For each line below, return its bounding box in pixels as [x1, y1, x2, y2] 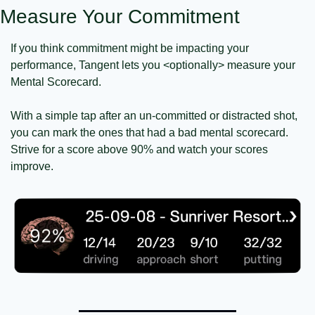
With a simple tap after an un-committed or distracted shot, [11, 110, 297, 122]
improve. [11, 160, 53, 173]
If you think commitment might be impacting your [11, 42, 249, 55]
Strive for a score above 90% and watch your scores [11, 143, 268, 156]
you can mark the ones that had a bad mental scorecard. [11, 127, 288, 139]
